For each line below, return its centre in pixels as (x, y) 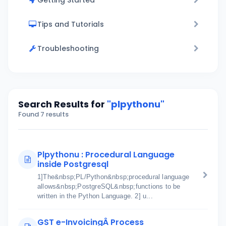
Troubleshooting (68, 48)
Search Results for (63, 104)
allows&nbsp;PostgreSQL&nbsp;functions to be (109, 186)
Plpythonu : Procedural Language (106, 155)
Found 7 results (43, 114)
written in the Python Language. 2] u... (95, 196)
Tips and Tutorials (71, 24)
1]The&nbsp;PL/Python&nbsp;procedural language (113, 177)
